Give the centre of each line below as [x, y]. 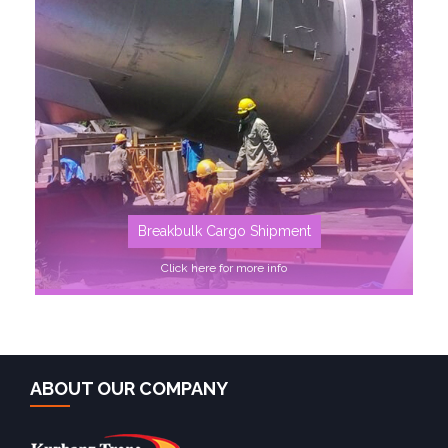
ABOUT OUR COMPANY [129, 388]
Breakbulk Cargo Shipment [224, 230]
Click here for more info [224, 267]
